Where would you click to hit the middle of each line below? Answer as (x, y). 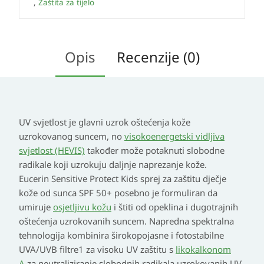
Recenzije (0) (158, 57)
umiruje (36, 207)
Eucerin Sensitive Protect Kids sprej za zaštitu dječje (123, 179)
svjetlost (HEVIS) (52, 151)
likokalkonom (203, 250)
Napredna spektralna (192, 221)
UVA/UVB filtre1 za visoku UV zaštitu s (97, 250)
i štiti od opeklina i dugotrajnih (175, 207)
